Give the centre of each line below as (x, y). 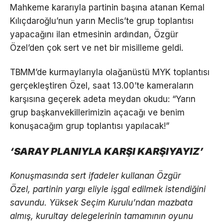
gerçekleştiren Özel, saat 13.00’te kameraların (102, 85)
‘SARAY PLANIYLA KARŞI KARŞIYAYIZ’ (107, 151)
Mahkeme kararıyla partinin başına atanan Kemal (107, 7)
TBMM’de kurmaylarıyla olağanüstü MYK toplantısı (110, 72)
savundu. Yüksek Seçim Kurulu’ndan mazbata (101, 202)
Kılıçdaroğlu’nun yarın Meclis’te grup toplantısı (102, 21)
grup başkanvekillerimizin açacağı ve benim (97, 112)
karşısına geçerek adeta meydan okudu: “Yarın (103, 99)
